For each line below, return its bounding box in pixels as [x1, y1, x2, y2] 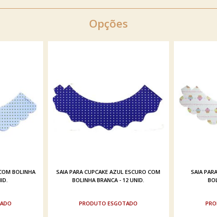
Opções [89, 16, 128, 31]
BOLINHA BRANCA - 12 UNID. [72, 176, 145, 184]
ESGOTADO [108, 200, 138, 207]
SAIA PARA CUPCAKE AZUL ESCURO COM [56, 168, 161, 176]
